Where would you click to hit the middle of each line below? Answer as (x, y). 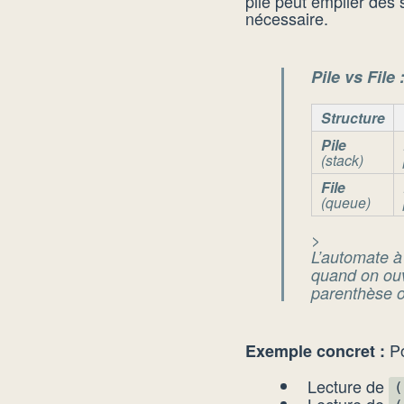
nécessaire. (287, 18)
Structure (353, 117)
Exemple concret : (315, 350)
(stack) (342, 159)
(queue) (345, 202)
